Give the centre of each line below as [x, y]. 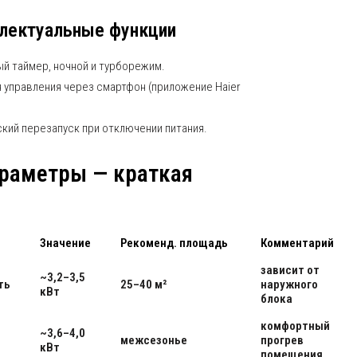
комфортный [295, 326]
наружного [289, 284]
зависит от [290, 270]
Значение [65, 243]
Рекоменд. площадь [174, 243]
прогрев [282, 340]
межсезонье [154, 340]
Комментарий [297, 243]
